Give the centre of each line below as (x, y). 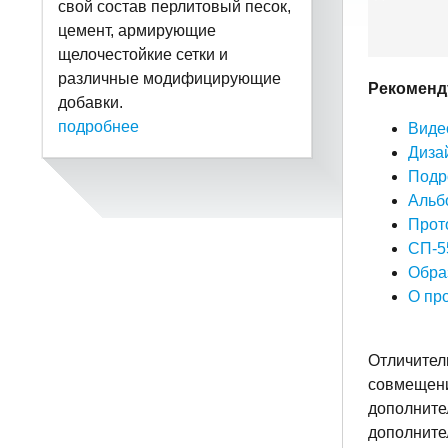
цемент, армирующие (137, 31)
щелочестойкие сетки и (143, 55)
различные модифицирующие (169, 79)
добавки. (90, 103)
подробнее (98, 127)
